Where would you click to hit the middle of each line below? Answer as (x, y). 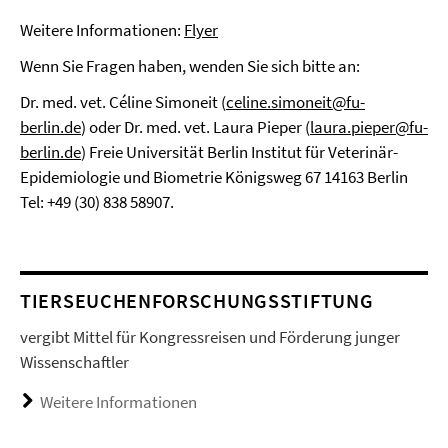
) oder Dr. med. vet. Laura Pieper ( (195, 127)
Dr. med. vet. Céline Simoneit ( (123, 102)
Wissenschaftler (74, 362)
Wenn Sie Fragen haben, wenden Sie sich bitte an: (190, 66)
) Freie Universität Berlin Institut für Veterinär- (239, 152)
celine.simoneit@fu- (295, 102)
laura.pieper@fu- (369, 127)
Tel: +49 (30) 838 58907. (97, 202)
